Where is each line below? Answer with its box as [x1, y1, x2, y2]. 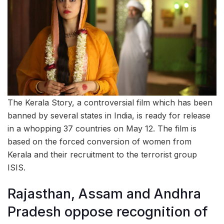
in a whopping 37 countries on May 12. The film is [7, 123, 196, 133]
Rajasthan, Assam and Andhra [7, 185, 201, 202]
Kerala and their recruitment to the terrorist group [7, 149, 197, 159]
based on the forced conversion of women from [7, 136, 191, 146]
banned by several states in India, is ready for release [7, 110, 210, 120]
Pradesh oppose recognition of [7, 203, 208, 220]
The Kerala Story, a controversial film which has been [7, 97, 212, 107]
